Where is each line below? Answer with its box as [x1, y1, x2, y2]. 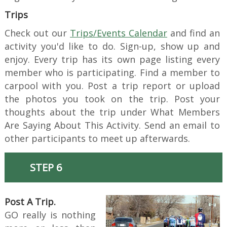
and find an [167, 27, 220, 40]
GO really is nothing [4, 209, 96, 221]
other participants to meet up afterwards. [4, 132, 190, 145]
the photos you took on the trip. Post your [4, 93, 220, 105]
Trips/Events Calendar [70, 27, 168, 40]
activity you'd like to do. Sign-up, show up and [4, 40, 220, 53]
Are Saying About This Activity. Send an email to [4, 119, 220, 132]
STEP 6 [29, 161, 62, 175]
